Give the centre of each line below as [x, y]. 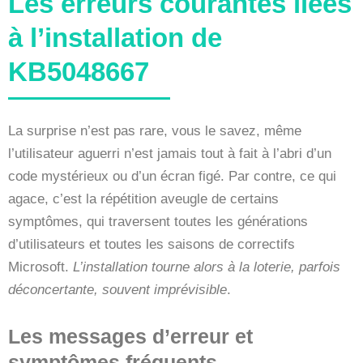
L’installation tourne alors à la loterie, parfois [207, 267]
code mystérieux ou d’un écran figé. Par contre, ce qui [172, 176]
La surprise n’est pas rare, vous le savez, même [155, 130]
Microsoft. [41, 267]
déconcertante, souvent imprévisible [117, 289]
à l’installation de [115, 37]
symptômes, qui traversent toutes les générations [158, 221]
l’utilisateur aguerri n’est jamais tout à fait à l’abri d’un [170, 153]
